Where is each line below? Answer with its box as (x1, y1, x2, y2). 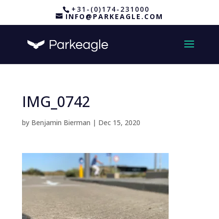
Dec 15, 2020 (98, 118, 140, 127)
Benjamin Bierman (31, 118, 90, 127)
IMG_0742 (22, 91, 90, 111)
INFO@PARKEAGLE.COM (65, 11, 163, 21)
